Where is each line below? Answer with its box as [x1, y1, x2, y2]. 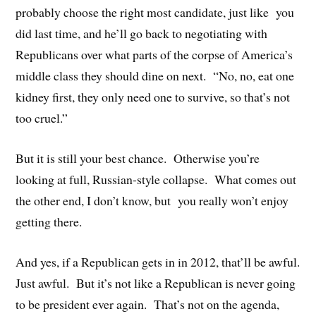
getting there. [16, 213, 83, 231]
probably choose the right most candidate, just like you [16, 4, 295, 21]
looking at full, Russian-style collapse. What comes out [16, 171, 297, 188]
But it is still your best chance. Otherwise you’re [16, 150, 260, 167]
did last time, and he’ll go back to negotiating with [16, 25, 268, 42]
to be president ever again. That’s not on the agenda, [16, 295, 280, 312]
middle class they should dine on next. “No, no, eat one [16, 67, 295, 85]
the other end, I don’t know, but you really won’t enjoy [16, 192, 289, 209]
